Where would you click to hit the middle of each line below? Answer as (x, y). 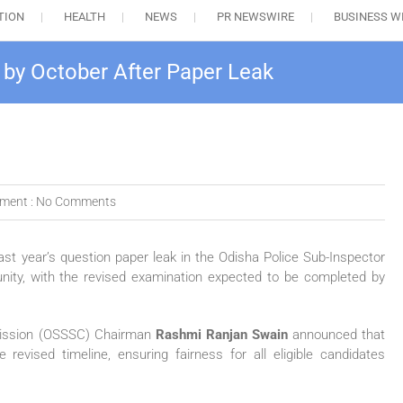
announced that (336, 335)
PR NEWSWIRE (255, 17)
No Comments (76, 202)
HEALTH (84, 17)
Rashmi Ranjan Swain (221, 335)
